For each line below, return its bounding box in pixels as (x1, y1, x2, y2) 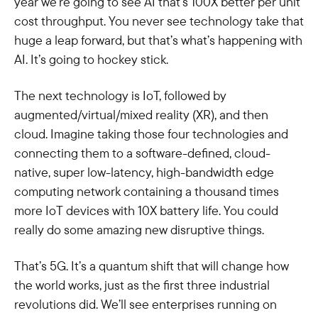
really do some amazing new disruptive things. (14, 221, 264, 238)
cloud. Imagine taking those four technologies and (14, 126, 288, 142)
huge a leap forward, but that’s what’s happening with (14, 32, 302, 48)
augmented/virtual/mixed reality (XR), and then (14, 106, 268, 123)
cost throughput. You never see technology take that (14, 13, 304, 29)
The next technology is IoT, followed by (14, 87, 226, 104)
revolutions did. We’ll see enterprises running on (14, 296, 277, 312)
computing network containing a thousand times (14, 183, 279, 199)
